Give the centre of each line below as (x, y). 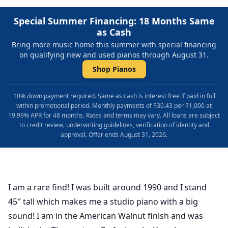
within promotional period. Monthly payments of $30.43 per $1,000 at (114, 106)
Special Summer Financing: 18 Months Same (114, 21)
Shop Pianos (114, 69)
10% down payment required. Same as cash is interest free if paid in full (114, 96)
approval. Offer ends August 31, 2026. (114, 135)
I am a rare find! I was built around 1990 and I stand (107, 188)
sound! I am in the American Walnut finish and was (106, 216)
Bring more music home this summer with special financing (114, 45)
